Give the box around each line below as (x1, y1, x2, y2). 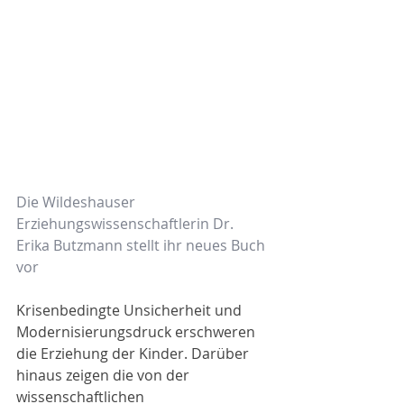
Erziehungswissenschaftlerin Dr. (16, 214, 237, 234)
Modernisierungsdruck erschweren (16, 322, 259, 342)
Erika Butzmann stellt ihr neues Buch (16, 235, 269, 255)
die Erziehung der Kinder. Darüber (16, 344, 252, 363)
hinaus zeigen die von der (16, 365, 193, 385)
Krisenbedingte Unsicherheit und (16, 300, 245, 320)
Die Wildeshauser (16, 192, 139, 212)
